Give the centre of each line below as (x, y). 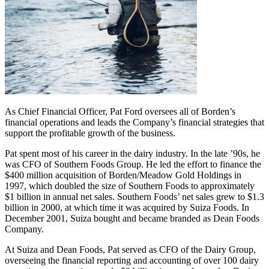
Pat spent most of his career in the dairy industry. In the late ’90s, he (132, 154)
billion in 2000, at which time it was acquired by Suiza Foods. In (127, 208)
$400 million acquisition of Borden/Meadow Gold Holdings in (123, 175)
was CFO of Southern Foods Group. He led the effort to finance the (133, 165)
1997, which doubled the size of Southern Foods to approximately (130, 186)
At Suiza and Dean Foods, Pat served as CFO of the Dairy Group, (130, 250)
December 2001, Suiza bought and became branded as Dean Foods (132, 219)
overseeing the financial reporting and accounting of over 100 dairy (132, 261)
